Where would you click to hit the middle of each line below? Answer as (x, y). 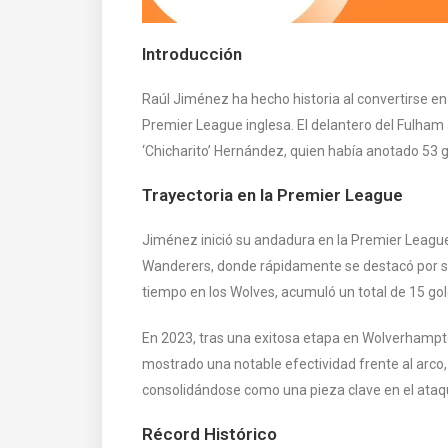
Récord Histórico (209, 433)
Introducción (192, 53)
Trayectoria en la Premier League (272, 194)
